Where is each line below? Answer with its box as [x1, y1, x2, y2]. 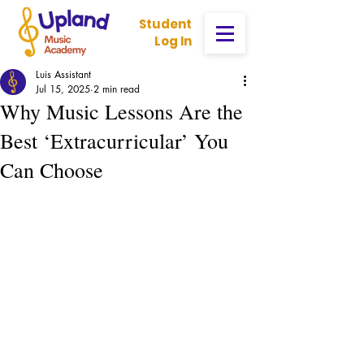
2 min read [93, 82, 140, 96]
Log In [154, 32, 192, 50]
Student [139, 15, 192, 32]
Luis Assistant [36, 67, 91, 81]
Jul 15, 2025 [36, 82, 90, 96]
